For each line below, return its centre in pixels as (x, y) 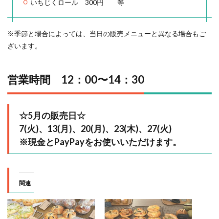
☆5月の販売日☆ (52, 116)
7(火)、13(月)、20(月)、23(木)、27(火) (95, 129)
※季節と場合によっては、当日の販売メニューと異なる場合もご (107, 34)
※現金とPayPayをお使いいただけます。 (100, 142)
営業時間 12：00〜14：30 (76, 80)
